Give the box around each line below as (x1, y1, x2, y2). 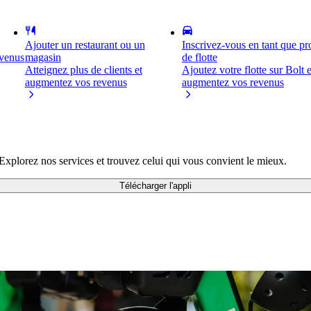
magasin (24, 51, 61, 63)
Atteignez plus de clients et (24, 64, 142, 76)
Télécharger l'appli (119, 180, 192, 192)
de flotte (181, 51, 217, 63)
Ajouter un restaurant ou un (24, 39, 145, 51)
